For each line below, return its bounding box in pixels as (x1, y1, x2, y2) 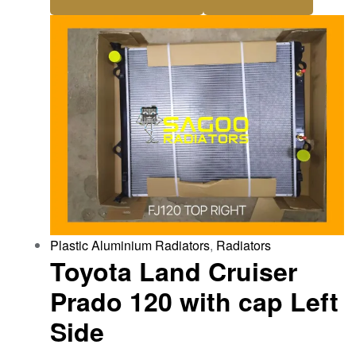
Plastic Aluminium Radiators (50, 236, 210, 255)
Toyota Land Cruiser (50, 253, 297, 290)
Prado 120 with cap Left (50, 283, 339, 320)
